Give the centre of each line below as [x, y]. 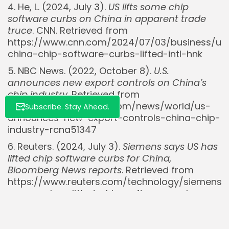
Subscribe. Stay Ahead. [67, 107]
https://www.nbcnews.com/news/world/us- [109, 106]
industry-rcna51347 [52, 130]
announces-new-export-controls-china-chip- [114, 118]
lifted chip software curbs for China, [90, 158]
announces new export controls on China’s [107, 83]
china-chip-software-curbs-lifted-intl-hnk [105, 54]
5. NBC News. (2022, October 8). [81, 71]
